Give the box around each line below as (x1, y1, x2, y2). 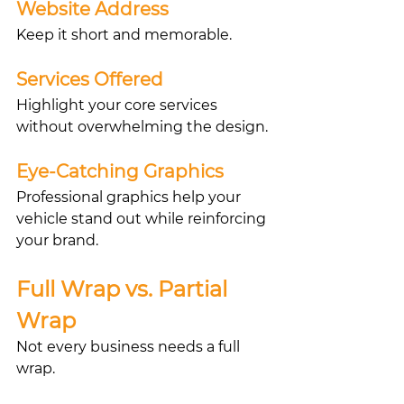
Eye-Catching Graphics (16, 160, 224, 182)
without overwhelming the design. (16, 117, 268, 135)
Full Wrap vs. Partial (16, 275, 233, 302)
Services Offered (16, 68, 163, 90)
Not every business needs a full (16, 337, 243, 355)
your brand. (16, 231, 98, 249)
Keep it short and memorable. (16, 25, 232, 43)
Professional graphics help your (16, 188, 244, 206)
